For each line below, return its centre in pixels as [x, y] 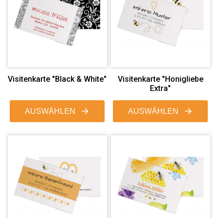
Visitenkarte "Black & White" [57, 79]
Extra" [161, 88]
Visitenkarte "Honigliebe [160, 79]
